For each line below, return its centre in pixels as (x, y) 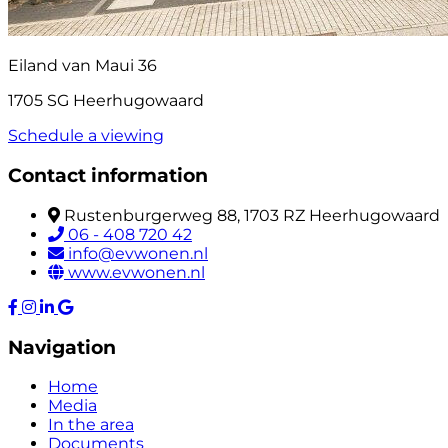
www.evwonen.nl (136, 272)
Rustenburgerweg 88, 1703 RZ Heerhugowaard (252, 215)
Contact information (108, 176)
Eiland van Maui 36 (82, 66)
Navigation (62, 347)
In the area (91, 425)
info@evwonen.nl (138, 253)
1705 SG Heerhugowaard (106, 101)
